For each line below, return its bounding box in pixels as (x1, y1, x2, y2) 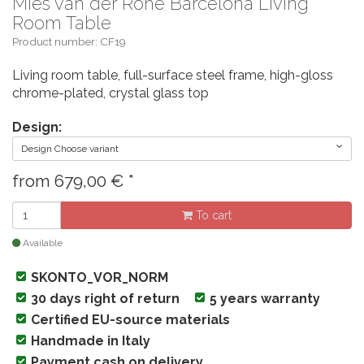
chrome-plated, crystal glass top (12, 84, 209, 101)
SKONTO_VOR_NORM (31, 269, 168, 285)
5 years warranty (210, 290, 320, 306)
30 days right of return (31, 290, 180, 306)
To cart (192, 208, 232, 222)
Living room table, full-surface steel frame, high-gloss (12, 67, 333, 83)
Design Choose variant (21, 142, 119, 154)
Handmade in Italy (31, 332, 150, 349)
